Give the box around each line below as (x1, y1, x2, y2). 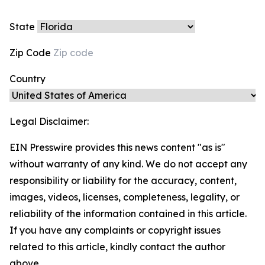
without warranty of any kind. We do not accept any (9, 158, 247, 170)
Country (9, 73, 46, 85)
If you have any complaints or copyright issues (9, 224, 221, 236)
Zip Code (9, 47, 53, 59)
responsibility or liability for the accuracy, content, (9, 174, 237, 186)
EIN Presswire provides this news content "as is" (9, 141, 225, 153)
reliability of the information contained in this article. (9, 208, 247, 219)
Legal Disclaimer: (9, 115, 89, 127)
